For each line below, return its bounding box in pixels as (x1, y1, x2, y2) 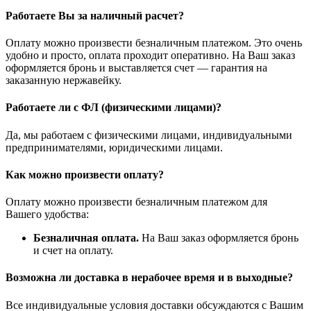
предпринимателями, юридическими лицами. (6, 141, 223, 153)
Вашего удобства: (6, 208, 89, 221)
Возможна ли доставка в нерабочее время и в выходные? (6, 271, 293, 284)
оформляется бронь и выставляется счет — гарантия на (6, 62, 267, 74)
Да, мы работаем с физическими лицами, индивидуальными (6, 128, 292, 141)
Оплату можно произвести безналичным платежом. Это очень (6, 37, 302, 49)
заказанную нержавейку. (6, 74, 121, 87)
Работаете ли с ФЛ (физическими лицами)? (6, 101, 221, 114)
